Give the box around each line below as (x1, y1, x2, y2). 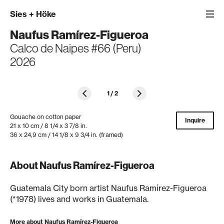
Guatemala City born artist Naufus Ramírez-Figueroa (10, 183, 206, 193)
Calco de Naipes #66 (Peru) (10, 40, 141, 55)
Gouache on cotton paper (10, 113, 81, 120)
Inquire (185, 116, 205, 124)
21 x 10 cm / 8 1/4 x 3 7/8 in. (10, 122, 87, 129)
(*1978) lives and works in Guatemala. (10, 194, 148, 204)
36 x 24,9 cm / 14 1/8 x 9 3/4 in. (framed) (10, 131, 123, 138)
